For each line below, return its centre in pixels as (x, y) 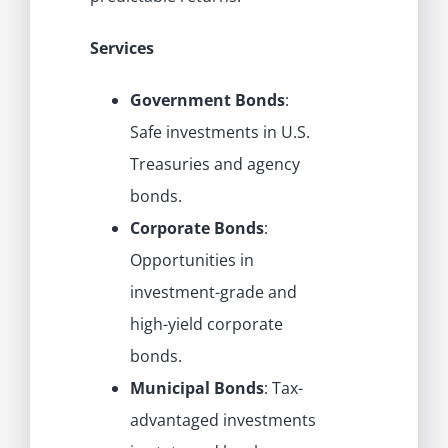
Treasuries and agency (214, 164)
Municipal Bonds (196, 388)
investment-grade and (213, 292)
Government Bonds (207, 100)
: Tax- (283, 388)
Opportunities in (191, 260)
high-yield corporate (206, 324)
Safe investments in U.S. (219, 132)
